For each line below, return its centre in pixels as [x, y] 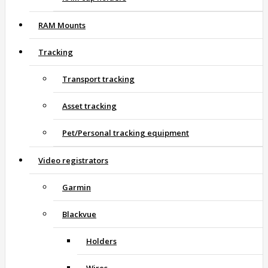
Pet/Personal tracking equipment [126, 133]
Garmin [77, 188]
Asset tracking [89, 106]
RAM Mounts [62, 25]
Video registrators [73, 161]
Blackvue [79, 214]
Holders [101, 241]
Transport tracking [98, 79]
